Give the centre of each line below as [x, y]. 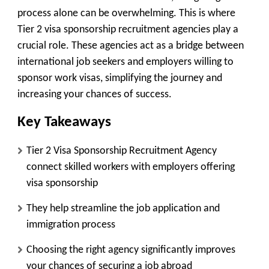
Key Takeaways [64, 122]
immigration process [71, 225]
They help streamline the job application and [123, 208]
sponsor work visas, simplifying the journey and [120, 78]
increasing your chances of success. [95, 95]
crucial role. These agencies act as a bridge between [131, 46]
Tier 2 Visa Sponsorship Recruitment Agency [122, 151]
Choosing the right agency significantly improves [131, 250]
